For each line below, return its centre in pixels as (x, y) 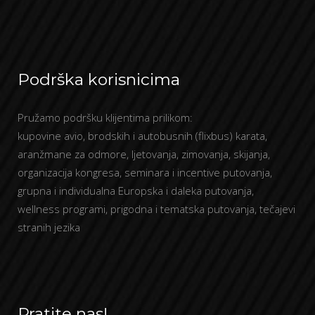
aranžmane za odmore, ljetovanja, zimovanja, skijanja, (144, 154)
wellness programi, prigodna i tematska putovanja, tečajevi (156, 209)
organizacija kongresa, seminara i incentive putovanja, (145, 172)
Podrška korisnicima (99, 79)
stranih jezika (49, 227)
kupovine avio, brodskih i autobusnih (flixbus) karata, (142, 136)
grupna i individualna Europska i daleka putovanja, (136, 191)
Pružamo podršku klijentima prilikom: (105, 117)
